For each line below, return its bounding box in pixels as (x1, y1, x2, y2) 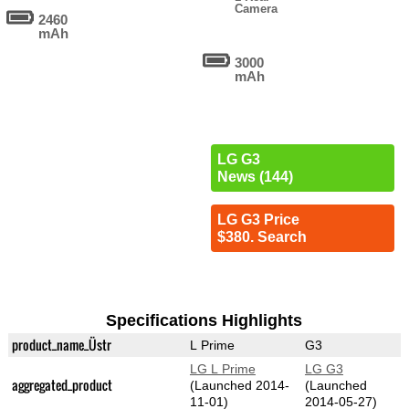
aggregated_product (11, 375, 112, 395)
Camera (235, 2, 278, 16)
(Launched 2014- (189, 378, 289, 393)
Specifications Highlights (106, 311, 303, 330)
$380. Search (216, 229, 307, 246)
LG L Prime (189, 362, 256, 377)
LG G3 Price (216, 212, 299, 228)
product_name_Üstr (11, 335, 111, 355)
